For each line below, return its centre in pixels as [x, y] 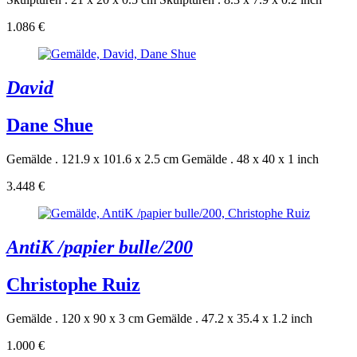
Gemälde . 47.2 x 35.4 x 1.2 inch [229, 318]
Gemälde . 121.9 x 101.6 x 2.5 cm [92, 159]
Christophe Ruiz [73, 284]
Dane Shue [50, 126]
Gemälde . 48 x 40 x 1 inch [250, 159]
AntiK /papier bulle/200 [100, 247]
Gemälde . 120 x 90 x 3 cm [75, 318]
